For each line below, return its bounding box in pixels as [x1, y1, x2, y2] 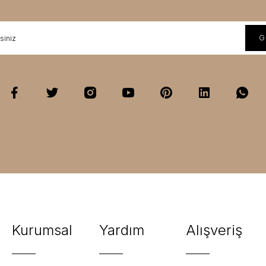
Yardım [99, 221, 144, 239]
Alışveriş [186, 221, 243, 239]
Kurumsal [11, 221, 72, 239]
